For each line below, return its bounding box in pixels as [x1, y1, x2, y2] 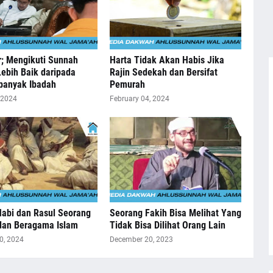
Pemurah [109, 79, 145, 90]
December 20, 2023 [109, 235, 173, 244]
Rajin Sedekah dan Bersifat [109, 66, 218, 78]
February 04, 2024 [109, 94, 169, 103]
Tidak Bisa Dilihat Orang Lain [109, 219, 225, 231]
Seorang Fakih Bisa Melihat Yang [109, 207, 241, 219]
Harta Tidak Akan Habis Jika [109, 54, 224, 66]
